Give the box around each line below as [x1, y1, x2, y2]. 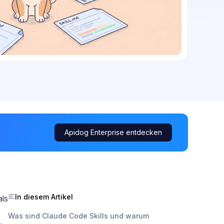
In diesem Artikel [15, 192, 73, 201]
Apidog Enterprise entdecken [64, 127, 162, 136]
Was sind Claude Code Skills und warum [8, 211, 149, 220]
